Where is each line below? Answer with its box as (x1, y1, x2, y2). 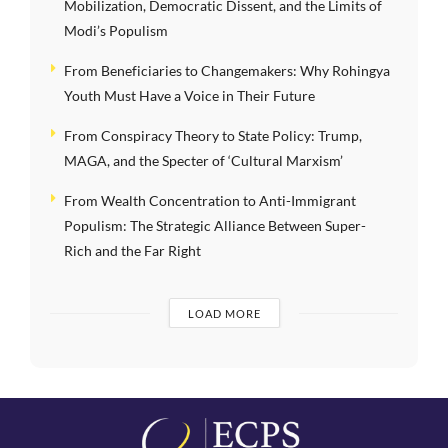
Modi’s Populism (64, 22, 168, 40)
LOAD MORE (187, 307, 261, 321)
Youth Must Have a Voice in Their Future (64, 87, 315, 105)
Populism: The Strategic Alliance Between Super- (64, 217, 366, 235)
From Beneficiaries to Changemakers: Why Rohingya (64, 62, 390, 80)
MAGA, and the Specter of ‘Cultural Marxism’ (64, 152, 343, 170)
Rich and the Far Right (64, 242, 201, 260)
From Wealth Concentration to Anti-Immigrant (64, 192, 356, 210)
